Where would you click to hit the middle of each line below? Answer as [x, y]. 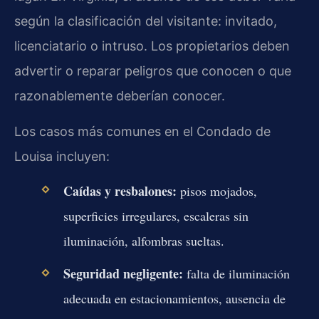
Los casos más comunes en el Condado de [142, 131]
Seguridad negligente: [123, 274]
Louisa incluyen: [62, 156]
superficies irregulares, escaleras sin [156, 216]
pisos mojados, [216, 191]
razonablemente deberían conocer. [120, 96]
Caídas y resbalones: [120, 191]
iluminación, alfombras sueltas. [143, 241]
